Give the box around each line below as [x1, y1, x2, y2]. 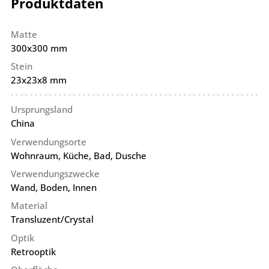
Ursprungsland [10, 103, 73, 116]
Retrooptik [10, 245, 56, 258]
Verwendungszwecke [10, 168, 100, 180]
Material [10, 199, 47, 212]
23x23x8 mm [10, 74, 67, 86]
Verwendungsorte [10, 135, 86, 148]
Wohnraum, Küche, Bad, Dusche [10, 149, 147, 162]
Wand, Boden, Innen [10, 181, 97, 194]
